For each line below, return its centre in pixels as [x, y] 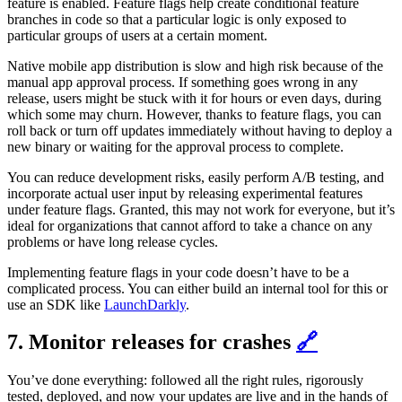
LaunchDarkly [145, 304]
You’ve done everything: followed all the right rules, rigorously [185, 380]
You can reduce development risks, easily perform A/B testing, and [196, 177]
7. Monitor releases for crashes [149, 342]
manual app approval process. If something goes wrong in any [183, 82]
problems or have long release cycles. [113, 241]
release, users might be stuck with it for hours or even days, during [194, 98]
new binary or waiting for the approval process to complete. [175, 146]
